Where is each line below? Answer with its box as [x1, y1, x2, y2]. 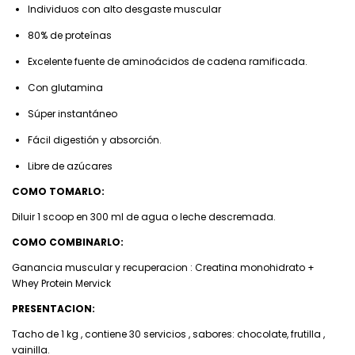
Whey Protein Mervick [12, 277, 113, 291]
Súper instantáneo [28, 107, 117, 121]
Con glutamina [28, 81, 103, 95]
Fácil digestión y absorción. [28, 133, 162, 147]
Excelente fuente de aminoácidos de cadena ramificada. [28, 55, 307, 69]
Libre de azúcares [28, 159, 113, 174]
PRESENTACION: [12, 302, 95, 316]
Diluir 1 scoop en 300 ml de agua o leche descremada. [12, 210, 278, 224]
